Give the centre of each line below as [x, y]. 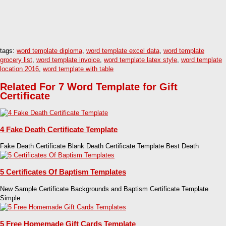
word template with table [78, 69]
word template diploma [49, 51]
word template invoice [68, 60]
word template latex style [140, 60]
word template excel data [123, 51]
